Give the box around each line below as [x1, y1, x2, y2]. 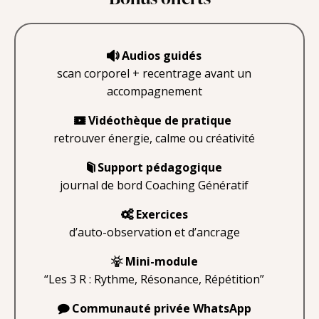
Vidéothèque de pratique [88, 112, 232, 128]
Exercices [135, 206, 188, 222]
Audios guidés [122, 47, 202, 63]
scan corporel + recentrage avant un [57, 65, 252, 81]
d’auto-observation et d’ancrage [68, 224, 240, 240]
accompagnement [106, 83, 202, 99]
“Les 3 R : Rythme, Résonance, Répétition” [44, 271, 265, 287]
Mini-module [125, 253, 198, 269]
